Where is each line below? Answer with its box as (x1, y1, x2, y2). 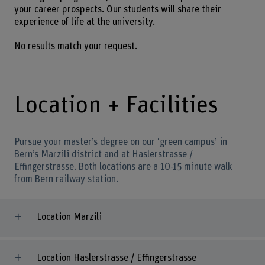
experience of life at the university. (14, 17, 155, 27)
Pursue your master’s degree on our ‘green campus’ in (14, 137, 227, 147)
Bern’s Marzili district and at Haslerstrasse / (14, 150, 193, 160)
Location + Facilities (14, 93, 218, 118)
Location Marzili (36, 212, 102, 222)
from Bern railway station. (14, 174, 118, 185)
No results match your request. (14, 41, 137, 51)
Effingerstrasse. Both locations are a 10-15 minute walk (14, 162, 232, 172)
